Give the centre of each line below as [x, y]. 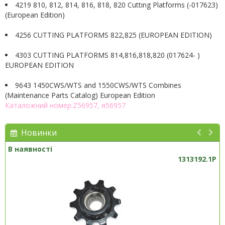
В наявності [30, 149]
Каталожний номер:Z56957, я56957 [65, 105]
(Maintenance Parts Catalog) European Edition [80, 95]
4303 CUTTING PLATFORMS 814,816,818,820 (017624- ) [107, 55]
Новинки [37, 133]
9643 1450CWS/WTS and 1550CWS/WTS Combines [98, 85]
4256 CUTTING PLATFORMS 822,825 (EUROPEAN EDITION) [114, 35]
